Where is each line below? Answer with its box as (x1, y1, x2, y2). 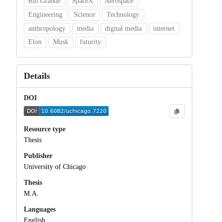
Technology (107, 10, 140, 18)
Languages (23, 205, 55, 213)
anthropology (28, 24, 66, 32)
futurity (80, 38, 102, 46)
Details (23, 71, 50, 81)
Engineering (28, 10, 63, 18)
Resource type (23, 125, 65, 133)
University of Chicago (23, 163, 86, 171)
